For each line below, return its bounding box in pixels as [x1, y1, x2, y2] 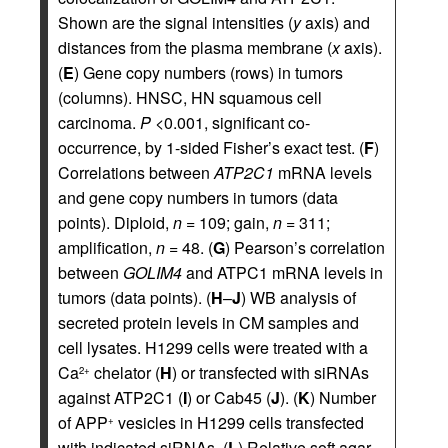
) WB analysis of [241, 286, 356, 310]
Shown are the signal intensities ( [58, 11, 293, 35]
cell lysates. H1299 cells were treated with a [58, 336, 368, 360]
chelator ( [90, 361, 160, 385]
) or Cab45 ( [187, 386, 271, 410]
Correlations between [58, 161, 214, 185]
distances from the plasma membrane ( [58, 36, 332, 60]
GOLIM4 [123, 261, 182, 285]
